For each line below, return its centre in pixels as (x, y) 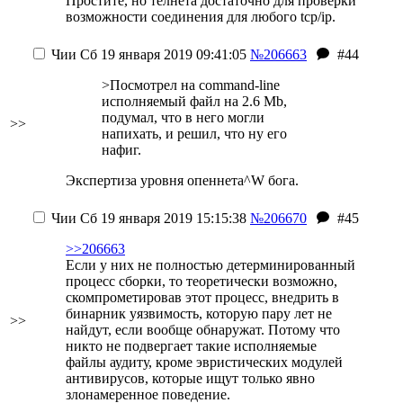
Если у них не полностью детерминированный (210, 265)
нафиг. (121, 150)
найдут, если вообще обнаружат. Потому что (203, 330)
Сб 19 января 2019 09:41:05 (161, 54)
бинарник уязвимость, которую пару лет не (199, 313)
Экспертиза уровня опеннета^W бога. (182, 180)
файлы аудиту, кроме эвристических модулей (204, 362)
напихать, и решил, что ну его (194, 134)
